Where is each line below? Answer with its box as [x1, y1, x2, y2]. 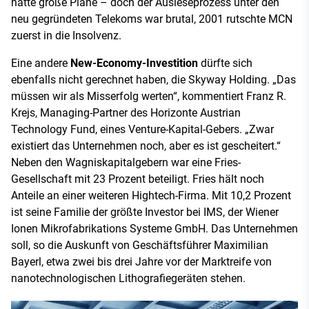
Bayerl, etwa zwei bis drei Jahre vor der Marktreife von [11, 255, 272, 268]
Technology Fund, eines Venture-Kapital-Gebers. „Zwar [11, 122, 274, 136]
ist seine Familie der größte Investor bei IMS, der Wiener [11, 205, 279, 219]
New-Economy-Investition [70, 56, 198, 70]
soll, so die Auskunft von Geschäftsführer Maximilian [11, 238, 268, 252]
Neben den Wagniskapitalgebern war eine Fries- [11, 155, 241, 169]
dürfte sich [198, 56, 252, 70]
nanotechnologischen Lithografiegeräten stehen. [11, 271, 246, 285]
